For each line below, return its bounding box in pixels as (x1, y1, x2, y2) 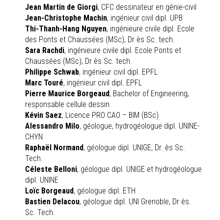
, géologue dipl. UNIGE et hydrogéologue (77, 165, 202, 174)
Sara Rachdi (25, 46, 64, 55)
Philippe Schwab (25, 67, 79, 77)
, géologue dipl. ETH (74, 186, 136, 195)
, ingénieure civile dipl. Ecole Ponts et (64, 46, 181, 55)
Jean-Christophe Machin (25, 13, 107, 23)
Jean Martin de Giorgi (25, 2, 98, 12)
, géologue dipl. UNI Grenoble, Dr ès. (80, 197, 191, 206)
